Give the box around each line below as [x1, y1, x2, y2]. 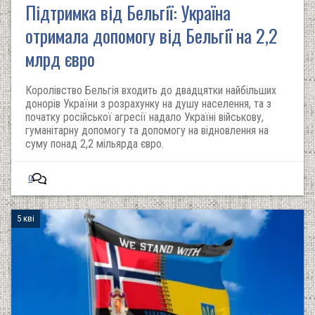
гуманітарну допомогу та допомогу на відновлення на [25, 124, 269, 137]
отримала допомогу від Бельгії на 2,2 [25, 22, 278, 49]
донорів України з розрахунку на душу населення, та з [25, 97, 271, 110]
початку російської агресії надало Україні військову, [25, 110, 264, 124]
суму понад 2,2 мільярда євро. [25, 137, 164, 150]
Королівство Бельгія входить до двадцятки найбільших [25, 84, 276, 97]
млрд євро [25, 45, 95, 72]
